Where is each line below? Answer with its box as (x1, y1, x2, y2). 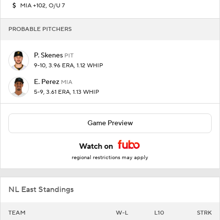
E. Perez (34, 78, 61, 87)
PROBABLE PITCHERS (8, 26, 72, 33)
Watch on (79, 141, 115, 152)
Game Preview (87, 119, 133, 128)
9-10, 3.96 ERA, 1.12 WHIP (34, 62, 103, 70)
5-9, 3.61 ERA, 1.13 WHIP (34, 88, 99, 96)
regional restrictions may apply (72, 154, 148, 162)
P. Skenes (34, 51, 64, 60)
